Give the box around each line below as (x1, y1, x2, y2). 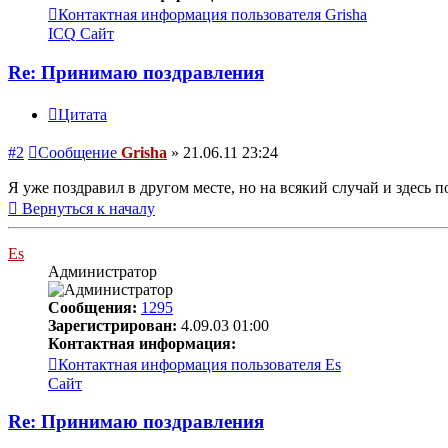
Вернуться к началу (22, 199, 155, 217)
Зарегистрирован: (48, 316, 177, 334)
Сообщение (38, 143, 117, 161)
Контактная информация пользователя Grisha (58, 6, 367, 24)
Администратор (48, 262, 157, 280)
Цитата (58, 105, 107, 123)
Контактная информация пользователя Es (58, 355, 341, 373)
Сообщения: (48, 298, 137, 316)
